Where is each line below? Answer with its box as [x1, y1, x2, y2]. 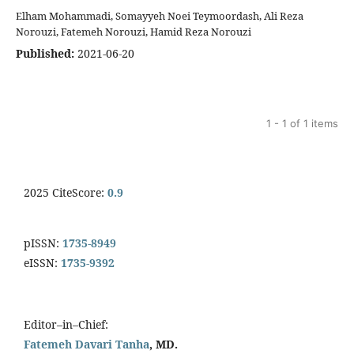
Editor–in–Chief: [24, 317, 108, 333]
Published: [16, 46, 74, 62]
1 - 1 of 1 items [266, 117, 338, 130]
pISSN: [24, 235, 59, 251]
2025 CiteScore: [24, 185, 107, 201]
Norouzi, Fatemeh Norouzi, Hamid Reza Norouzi [16, 24, 251, 40]
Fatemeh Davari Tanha [24, 337, 149, 352]
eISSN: [24, 255, 61, 271]
